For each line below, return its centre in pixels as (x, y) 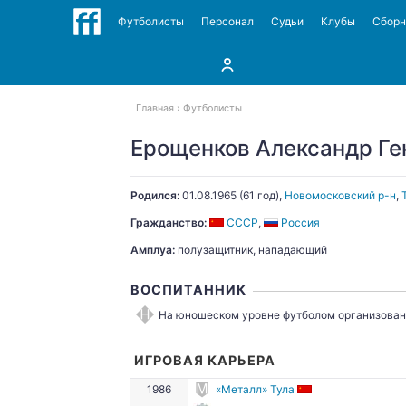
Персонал (227, 21)
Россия (300, 222)
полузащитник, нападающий (251, 250)
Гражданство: (169, 222)
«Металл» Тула (255, 389)
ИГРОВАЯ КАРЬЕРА (204, 360)
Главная (155, 108)
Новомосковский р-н (340, 195)
